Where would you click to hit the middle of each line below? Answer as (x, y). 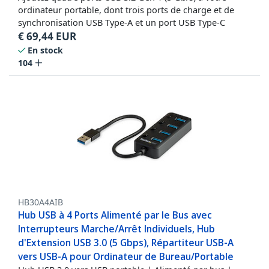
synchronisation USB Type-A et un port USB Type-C (122, 23)
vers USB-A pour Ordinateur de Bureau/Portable (126, 257)
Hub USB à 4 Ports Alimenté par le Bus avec (115, 215)
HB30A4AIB (41, 202)
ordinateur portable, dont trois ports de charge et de (126, 10)
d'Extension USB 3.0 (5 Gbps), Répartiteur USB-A (126, 243)
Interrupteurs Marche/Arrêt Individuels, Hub (116, 229)
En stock (45, 50)
